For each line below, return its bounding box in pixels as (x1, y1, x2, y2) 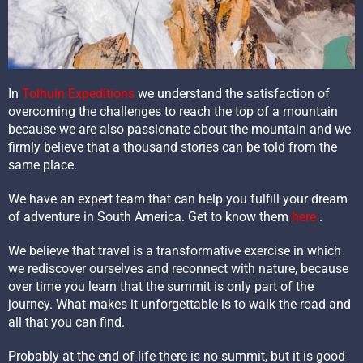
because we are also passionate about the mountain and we (8, 121, 351, 137)
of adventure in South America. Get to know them (8, 208, 292, 224)
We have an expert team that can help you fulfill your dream (8, 190, 348, 207)
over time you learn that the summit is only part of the (8, 278, 314, 294)
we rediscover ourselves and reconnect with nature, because (8, 260, 348, 276)
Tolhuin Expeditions (22, 85, 135, 101)
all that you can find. (8, 314, 125, 330)
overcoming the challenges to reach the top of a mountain (8, 103, 338, 119)
